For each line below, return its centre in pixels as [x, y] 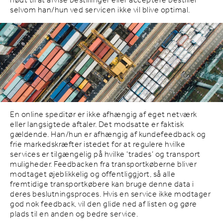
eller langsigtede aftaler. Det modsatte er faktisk [97, 125]
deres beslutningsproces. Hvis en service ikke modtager [110, 195]
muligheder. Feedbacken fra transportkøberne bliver [103, 165]
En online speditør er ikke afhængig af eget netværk [104, 115]
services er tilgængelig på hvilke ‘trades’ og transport [105, 155]
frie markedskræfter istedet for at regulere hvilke [98, 145]
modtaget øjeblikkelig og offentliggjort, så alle [93, 175]
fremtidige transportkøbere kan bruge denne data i [102, 185]
